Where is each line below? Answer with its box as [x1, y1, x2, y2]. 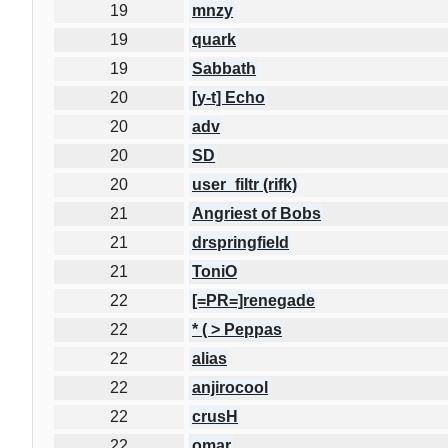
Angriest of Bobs [192, 204, 321, 222]
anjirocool [192, 378, 268, 396]
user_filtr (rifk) [192, 175, 297, 193]
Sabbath [192, 59, 256, 77]
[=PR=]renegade [192, 291, 315, 309]
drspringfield [192, 233, 289, 251]
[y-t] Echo [192, 88, 265, 106]
